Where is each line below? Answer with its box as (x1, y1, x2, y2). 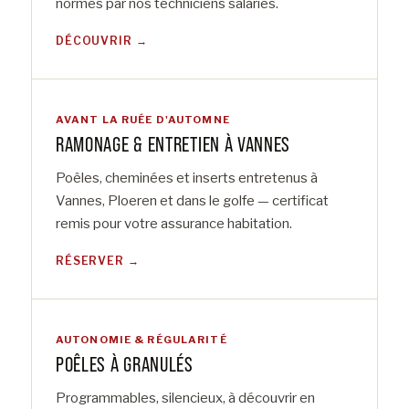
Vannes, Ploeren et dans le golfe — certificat (56, 193, 329, 210)
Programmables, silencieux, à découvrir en (56, 390, 315, 407)
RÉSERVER (56, 254, 124, 268)
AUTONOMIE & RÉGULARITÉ (56, 333, 227, 347)
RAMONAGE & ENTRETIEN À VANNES (56, 132, 291, 157)
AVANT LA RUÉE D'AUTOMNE (56, 113, 230, 127)
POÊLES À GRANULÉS (56, 352, 194, 377)
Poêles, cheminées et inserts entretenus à (56, 170, 318, 187)
